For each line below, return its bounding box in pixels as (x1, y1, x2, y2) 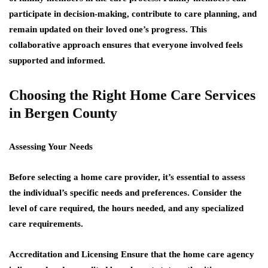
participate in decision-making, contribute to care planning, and (9, 9, 257, 19)
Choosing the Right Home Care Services (9, 87, 255, 103)
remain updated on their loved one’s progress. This (9, 25, 207, 34)
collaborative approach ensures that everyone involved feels (9, 40, 243, 50)
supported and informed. (9, 56, 105, 65)
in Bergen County (9, 105, 117, 121)
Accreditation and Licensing (9, 249, 121, 259)
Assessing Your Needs (9, 142, 93, 151)
